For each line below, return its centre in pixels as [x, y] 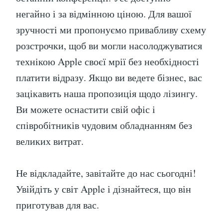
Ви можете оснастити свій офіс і [86, 110]
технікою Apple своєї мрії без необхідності [108, 62]
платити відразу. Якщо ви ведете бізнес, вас [109, 78]
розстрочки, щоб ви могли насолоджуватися [109, 46]
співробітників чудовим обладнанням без [104, 125]
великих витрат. [50, 141]
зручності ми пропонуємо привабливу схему [111, 30]
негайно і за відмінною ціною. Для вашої [104, 14]
